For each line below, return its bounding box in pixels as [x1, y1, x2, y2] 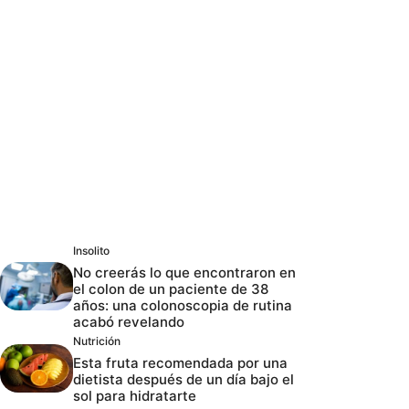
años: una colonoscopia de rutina [73, 296, 292, 314]
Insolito [73, 243, 110, 257]
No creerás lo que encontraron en [73, 263, 296, 281]
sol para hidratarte [73, 386, 196, 404]
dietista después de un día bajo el [73, 370, 294, 388]
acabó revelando [73, 312, 184, 330]
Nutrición [73, 333, 121, 348]
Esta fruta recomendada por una [73, 353, 288, 372]
